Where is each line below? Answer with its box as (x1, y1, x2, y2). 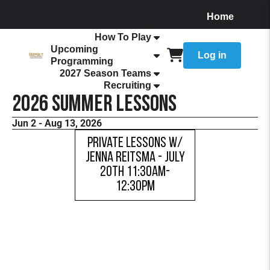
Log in (198, 50, 227, 60)
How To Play (95, 32, 151, 42)
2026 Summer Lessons (12, 93, 177, 117)
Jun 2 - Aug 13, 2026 (12, 118, 102, 129)
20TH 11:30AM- (100, 165, 170, 180)
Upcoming (51, 44, 99, 54)
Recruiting (104, 80, 151, 90)
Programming (51, 56, 114, 66)
